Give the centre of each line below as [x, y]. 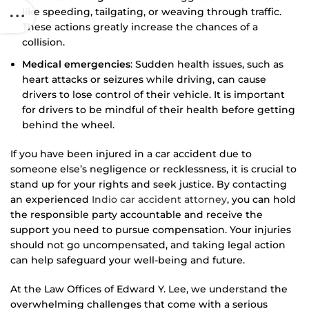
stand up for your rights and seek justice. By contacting [149, 184]
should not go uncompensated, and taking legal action [148, 245]
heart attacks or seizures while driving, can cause [144, 79]
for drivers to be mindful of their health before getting [159, 109]
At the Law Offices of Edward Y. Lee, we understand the [149, 289]
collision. [43, 42]
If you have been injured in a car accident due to [131, 153]
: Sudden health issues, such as [207, 64]
